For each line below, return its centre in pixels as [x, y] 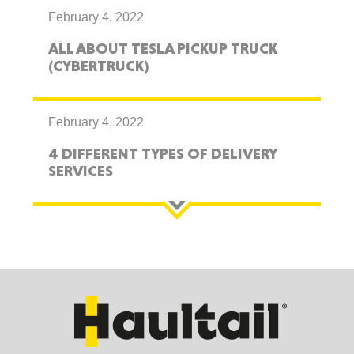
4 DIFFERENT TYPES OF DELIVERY [163, 153]
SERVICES [81, 171]
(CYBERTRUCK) [99, 66]
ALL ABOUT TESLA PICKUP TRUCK [163, 48]
